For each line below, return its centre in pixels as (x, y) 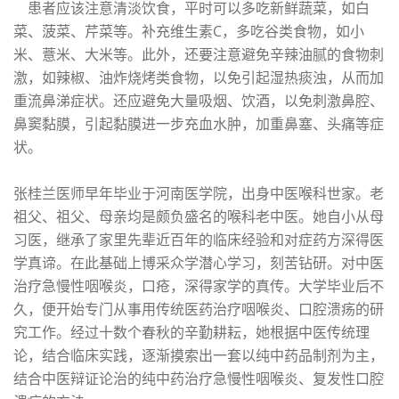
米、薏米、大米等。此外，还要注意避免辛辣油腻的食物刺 (199, 55)
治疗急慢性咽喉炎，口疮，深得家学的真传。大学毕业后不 (199, 286)
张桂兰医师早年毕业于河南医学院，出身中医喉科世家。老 (199, 194)
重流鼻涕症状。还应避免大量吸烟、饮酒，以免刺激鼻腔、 (199, 101)
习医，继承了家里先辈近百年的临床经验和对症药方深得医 (199, 240)
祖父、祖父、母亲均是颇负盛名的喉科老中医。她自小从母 (199, 217)
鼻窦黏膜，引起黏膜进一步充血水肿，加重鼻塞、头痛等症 (199, 124)
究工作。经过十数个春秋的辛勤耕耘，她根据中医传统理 (191, 333)
